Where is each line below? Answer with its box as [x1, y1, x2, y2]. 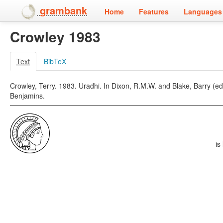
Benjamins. [10, 91, 45, 101]
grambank [40, 3, 87, 18]
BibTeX [44, 56, 66, 66]
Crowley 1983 [10, 26, 101, 47]
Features [139, 6, 169, 16]
